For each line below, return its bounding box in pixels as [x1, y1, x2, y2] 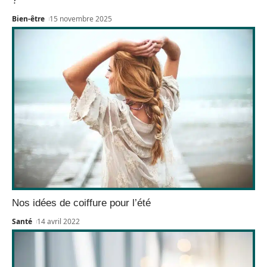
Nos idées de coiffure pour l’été [12, 197, 151, 209]
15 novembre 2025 [49, 14, 113, 24]
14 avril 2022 [37, 216, 80, 226]
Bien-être [12, 14, 45, 24]
